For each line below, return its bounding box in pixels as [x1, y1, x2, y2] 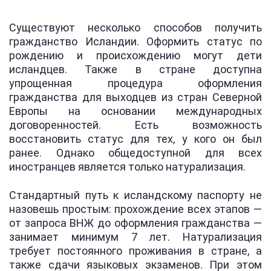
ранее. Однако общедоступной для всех [9, 146, 262, 159]
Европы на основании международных [9, 105, 262, 117]
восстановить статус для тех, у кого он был [9, 132, 262, 145]
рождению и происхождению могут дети [9, 49, 262, 62]
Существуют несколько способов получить [9, 21, 262, 34]
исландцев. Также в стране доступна [9, 63, 262, 76]
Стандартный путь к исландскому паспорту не [9, 189, 262, 201]
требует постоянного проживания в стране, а [9, 244, 262, 257]
